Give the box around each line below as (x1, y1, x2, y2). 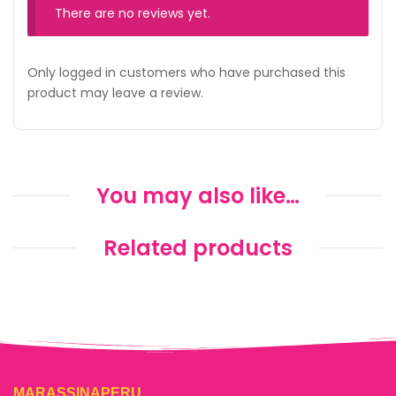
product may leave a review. (27, 84, 203, 103)
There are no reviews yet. (55, 4, 211, 23)
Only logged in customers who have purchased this (27, 64, 346, 82)
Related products (103, 233, 293, 263)
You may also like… (96, 181, 300, 211)
